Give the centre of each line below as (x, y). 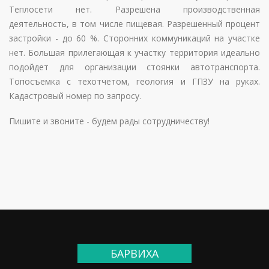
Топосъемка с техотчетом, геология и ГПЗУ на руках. (134, 81)
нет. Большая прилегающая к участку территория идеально (134, 53)
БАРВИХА (134, 253)
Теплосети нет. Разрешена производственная (134, 9)
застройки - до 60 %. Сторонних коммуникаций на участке (134, 38)
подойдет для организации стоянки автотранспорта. (134, 67)
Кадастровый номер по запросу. (75, 96)
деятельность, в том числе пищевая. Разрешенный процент (134, 24)
